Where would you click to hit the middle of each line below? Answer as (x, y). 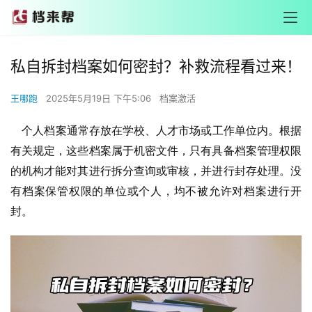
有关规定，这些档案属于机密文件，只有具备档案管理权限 (156, 151)
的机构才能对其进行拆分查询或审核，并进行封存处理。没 (156, 171)
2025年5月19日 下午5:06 (100, 98)
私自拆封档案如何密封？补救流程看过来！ (156, 66)
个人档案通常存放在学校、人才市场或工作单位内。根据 (156, 131)
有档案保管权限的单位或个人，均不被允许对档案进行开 (156, 191)
